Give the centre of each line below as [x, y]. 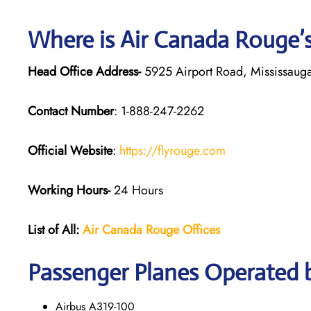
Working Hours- [69, 190]
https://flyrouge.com [173, 150]
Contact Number [71, 111]
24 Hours [137, 190]
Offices [201, 229]
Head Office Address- [84, 71]
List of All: [53, 229]
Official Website [70, 150]
